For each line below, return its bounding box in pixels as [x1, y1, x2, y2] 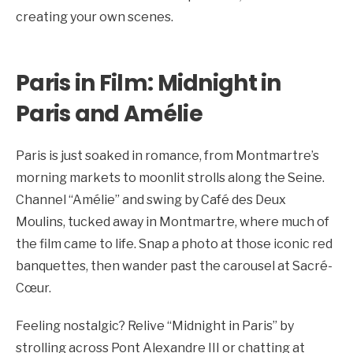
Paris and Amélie [16, 98, 203, 129]
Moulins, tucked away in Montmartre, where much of [16, 214, 329, 229]
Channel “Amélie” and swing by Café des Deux [16, 191, 286, 207]
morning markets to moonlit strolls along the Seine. [16, 169, 325, 185]
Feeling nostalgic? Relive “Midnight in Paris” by [16, 318, 294, 333]
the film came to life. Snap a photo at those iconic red [16, 236, 333, 251]
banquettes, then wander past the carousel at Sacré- [16, 258, 333, 273]
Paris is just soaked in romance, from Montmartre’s [16, 147, 319, 163]
